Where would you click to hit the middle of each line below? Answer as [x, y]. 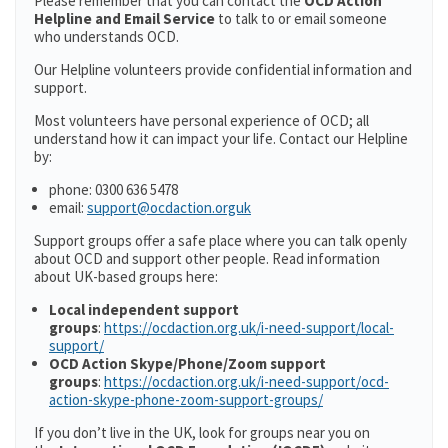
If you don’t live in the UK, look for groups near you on [202, 432]
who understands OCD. [106, 36]
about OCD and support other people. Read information [207, 258]
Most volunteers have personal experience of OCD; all [201, 120]
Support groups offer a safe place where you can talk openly [220, 240]
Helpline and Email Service [126, 18]
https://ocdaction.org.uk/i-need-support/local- [249, 327]
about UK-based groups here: [126, 276]
